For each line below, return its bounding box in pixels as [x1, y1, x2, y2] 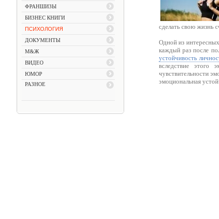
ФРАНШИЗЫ [24, 3, 57, 9]
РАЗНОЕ [24, 81, 45, 87]
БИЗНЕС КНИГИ [24, 15, 65, 21]
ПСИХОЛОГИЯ [24, 26, 63, 32]
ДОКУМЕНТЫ [24, 37, 61, 43]
